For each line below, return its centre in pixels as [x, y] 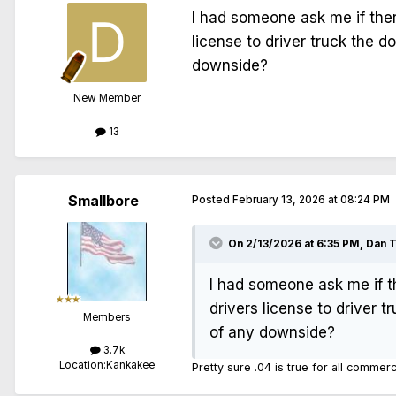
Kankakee [130, 365]
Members [107, 317]
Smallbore [103, 200]
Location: [83, 365]
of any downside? [272, 332]
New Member [107, 99]
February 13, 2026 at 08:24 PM [311, 199]
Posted [212, 199]
